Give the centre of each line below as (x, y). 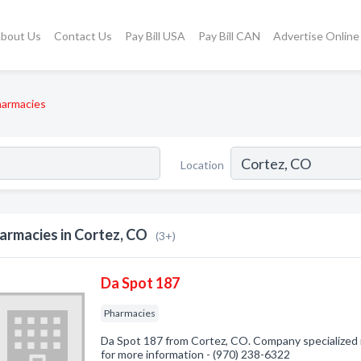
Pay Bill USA (155, 35)
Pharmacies (130, 313)
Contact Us (83, 35)
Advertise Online (316, 35)
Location (202, 164)
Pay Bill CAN (229, 35)
